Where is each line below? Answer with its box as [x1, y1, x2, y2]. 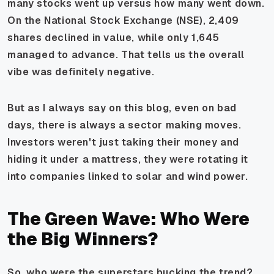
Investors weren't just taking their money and [7, 135, 240, 149]
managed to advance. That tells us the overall [7, 48, 245, 61]
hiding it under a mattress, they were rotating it [7, 152, 248, 166]
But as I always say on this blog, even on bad [7, 101, 237, 114]
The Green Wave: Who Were [7, 207, 250, 230]
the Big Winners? [7, 228, 158, 250]
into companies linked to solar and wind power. [7, 169, 248, 183]
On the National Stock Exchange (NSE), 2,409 [7, 13, 239, 27]
